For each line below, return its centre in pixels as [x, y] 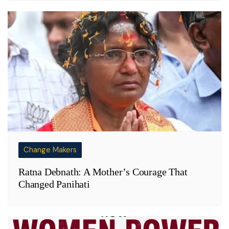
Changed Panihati [54, 184]
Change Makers [50, 150]
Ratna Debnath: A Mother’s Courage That [103, 172]
